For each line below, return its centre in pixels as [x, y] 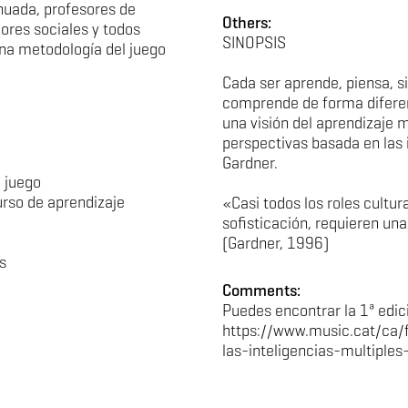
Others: [247, 23]
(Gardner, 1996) [275, 243]
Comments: [261, 291]
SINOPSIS [254, 43]
